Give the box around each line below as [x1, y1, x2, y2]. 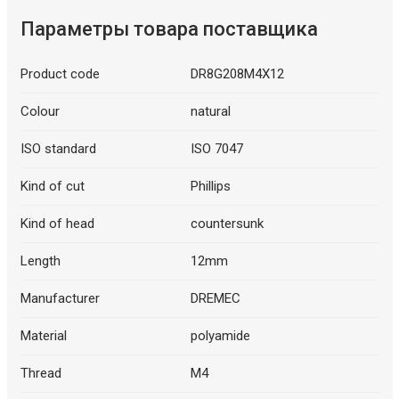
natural [191, 103, 231, 120]
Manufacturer [20, 290, 100, 307]
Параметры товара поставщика [20, 18, 318, 41]
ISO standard [20, 141, 96, 158]
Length [20, 253, 61, 270]
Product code [20, 66, 100, 83]
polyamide [191, 328, 250, 345]
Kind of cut [20, 178, 85, 195]
